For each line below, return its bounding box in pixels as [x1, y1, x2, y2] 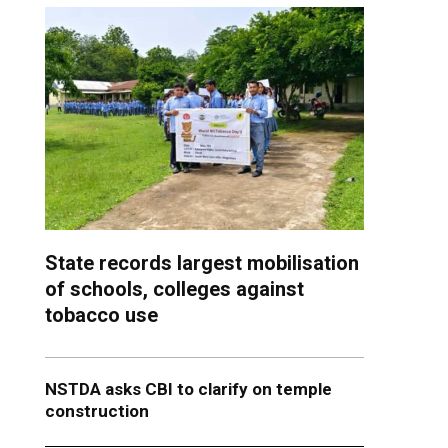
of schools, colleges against [44, 277, 304, 302]
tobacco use [44, 303, 168, 328]
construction [44, 401, 149, 422]
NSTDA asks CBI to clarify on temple [44, 379, 332, 400]
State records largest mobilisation [44, 251, 359, 276]
